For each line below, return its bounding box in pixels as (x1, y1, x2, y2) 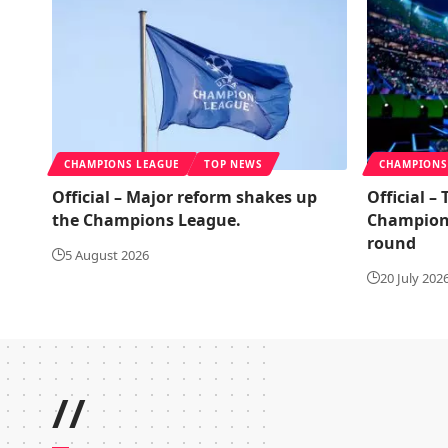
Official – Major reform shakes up (52, 185, 317, 208)
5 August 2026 (65, 245, 149, 264)
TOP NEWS (204, 156, 263, 171)
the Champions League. (52, 208, 241, 231)
